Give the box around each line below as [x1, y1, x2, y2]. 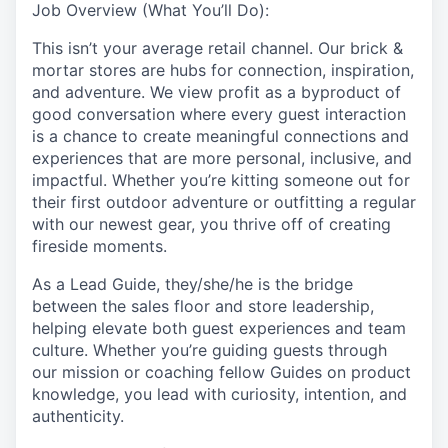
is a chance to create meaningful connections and [32, 126, 409, 146]
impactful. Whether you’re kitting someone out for [32, 170, 410, 190]
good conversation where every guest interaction [32, 104, 406, 124]
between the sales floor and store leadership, [32, 296, 374, 316]
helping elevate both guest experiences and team [32, 318, 406, 338]
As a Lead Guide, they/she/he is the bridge [32, 274, 353, 294]
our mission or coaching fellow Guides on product [32, 362, 411, 382]
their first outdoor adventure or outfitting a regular [32, 192, 416, 212]
